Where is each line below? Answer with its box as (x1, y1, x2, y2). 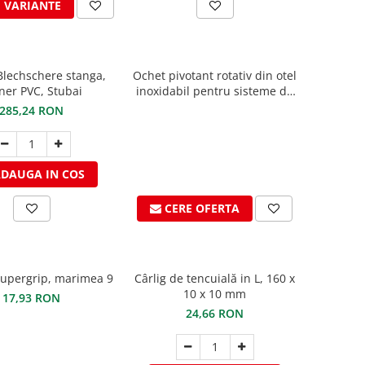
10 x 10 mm (183, 286, 246, 301)
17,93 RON (2, 290, 60, 306)
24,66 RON (186, 306, 244, 321)
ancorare (190, 99, 240, 114)
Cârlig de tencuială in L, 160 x (134, 270, 295, 286)
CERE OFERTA (165, 200, 240, 216)
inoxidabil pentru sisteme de (136, 83, 293, 99)
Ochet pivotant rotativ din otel (133, 68, 297, 83)
